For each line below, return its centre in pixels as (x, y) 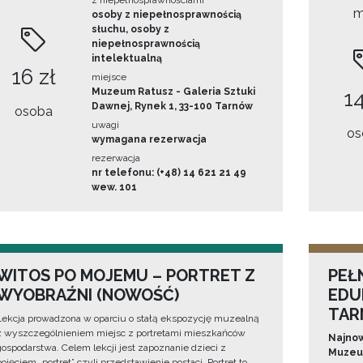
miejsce (109, 77)
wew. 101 (114, 188)
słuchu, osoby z (130, 30)
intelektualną (126, 59)
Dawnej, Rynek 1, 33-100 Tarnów (172, 107)
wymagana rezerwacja (149, 140)
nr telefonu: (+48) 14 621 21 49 (169, 173)
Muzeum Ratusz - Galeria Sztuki (173, 92)
